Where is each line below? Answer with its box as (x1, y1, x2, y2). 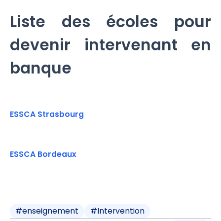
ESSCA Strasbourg (9, 108, 84, 120)
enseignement (22, 205, 79, 217)
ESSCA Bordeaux (9, 148, 76, 160)
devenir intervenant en (9, 34, 212, 56)
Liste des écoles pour (9, 11, 212, 33)
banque (9, 57, 72, 79)
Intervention (97, 205, 145, 217)
